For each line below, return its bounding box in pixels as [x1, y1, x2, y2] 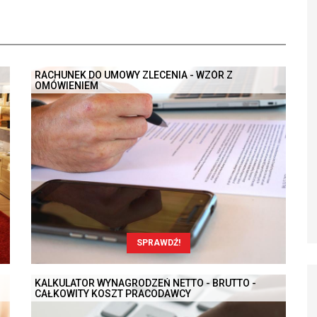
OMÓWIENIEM [35, 79, 98, 91]
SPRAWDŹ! [137, 238, 180, 248]
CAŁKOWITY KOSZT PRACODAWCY [35, 288, 191, 300]
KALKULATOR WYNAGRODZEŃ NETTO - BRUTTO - [35, 277, 256, 289]
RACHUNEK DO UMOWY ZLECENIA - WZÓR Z [35, 69, 233, 81]
